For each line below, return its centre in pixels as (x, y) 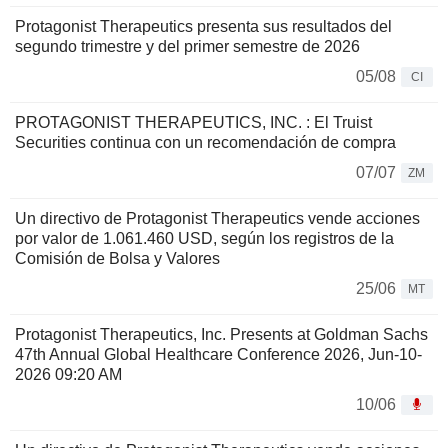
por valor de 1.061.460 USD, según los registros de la (204, 238)
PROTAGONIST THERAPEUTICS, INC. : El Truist (193, 122)
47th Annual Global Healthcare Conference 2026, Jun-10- (218, 354)
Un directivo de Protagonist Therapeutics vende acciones (217, 218)
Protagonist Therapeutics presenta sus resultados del (203, 26)
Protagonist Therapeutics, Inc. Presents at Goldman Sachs (221, 334)
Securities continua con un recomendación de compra (205, 142)
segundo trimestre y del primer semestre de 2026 (187, 46)
